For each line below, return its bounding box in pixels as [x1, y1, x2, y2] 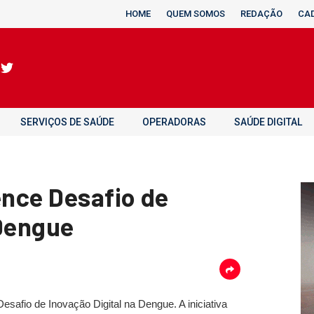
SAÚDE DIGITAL [234, 116, 302, 128]
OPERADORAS [142, 116, 206, 128]
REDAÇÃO [240, 8, 282, 19]
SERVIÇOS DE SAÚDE [20, 116, 114, 128]
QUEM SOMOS [166, 8, 225, 19]
